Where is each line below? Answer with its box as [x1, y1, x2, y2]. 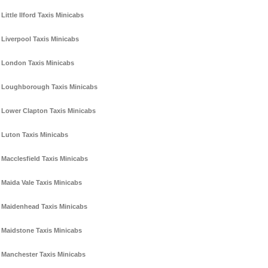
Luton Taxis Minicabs [1, 131, 68, 139]
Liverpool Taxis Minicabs [1, 35, 79, 43]
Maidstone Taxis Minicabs [1, 227, 82, 234]
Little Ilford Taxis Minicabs [1, 11, 84, 19]
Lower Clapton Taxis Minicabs [1, 107, 96, 115]
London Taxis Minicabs [1, 59, 74, 67]
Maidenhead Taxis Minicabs [1, 203, 87, 211]
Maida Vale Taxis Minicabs [1, 179, 82, 187]
